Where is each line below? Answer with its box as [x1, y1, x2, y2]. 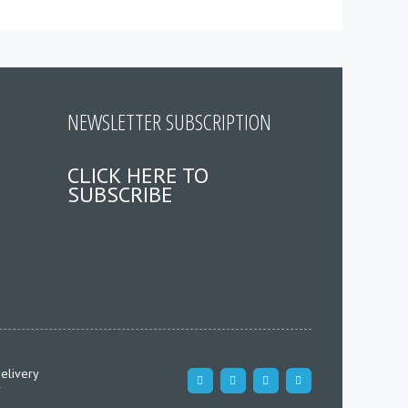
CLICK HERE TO [66, 160, 209, 189]
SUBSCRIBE [66, 179, 173, 209]
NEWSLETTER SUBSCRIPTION [66, 106, 271, 137]
